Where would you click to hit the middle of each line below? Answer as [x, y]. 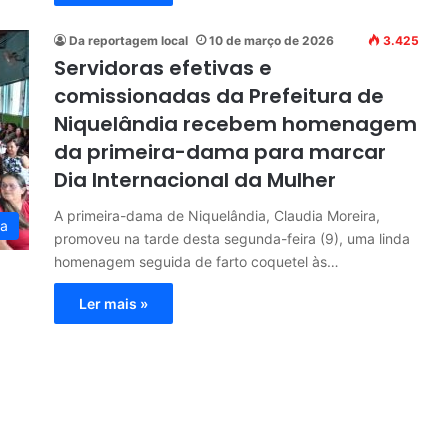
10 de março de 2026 [271, 40]
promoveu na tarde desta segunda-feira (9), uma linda [232, 238]
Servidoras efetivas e [163, 67]
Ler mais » [113, 303]
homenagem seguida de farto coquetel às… [196, 261]
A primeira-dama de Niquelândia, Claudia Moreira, [217, 215]
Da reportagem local [128, 40]
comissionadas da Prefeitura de [219, 95]
